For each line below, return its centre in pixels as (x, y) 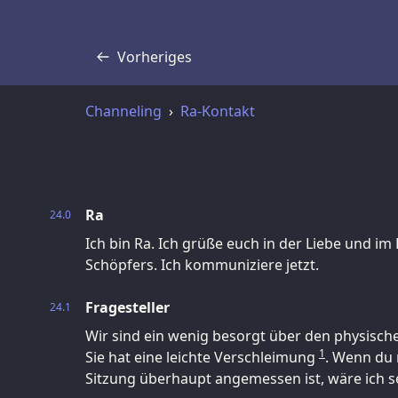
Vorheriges (155, 56)
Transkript (138, 66)
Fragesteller (127, 307)
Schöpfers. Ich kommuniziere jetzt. (202, 265)
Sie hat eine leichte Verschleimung (202, 357)
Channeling (123, 111)
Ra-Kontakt (218, 111)
